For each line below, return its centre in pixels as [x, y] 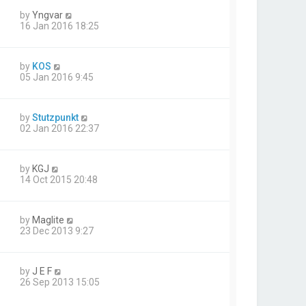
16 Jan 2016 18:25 [59, 26]
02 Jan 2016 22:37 [59, 128]
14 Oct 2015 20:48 [59, 179]
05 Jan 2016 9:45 [57, 77]
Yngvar [47, 15]
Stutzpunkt [55, 117]
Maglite [48, 220]
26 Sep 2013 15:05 [60, 282]
